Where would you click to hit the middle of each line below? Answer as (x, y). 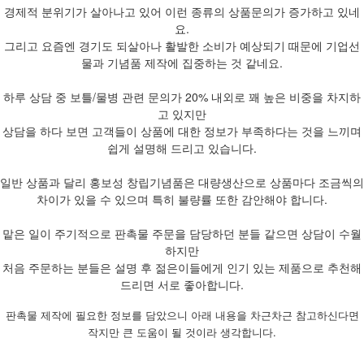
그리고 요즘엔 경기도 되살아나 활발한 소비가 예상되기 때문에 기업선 (182, 45)
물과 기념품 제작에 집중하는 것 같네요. (182, 62)
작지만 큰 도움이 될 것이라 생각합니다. (182, 332)
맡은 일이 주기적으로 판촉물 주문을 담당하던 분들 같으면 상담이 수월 (182, 233)
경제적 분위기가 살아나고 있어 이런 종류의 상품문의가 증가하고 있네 (182, 11)
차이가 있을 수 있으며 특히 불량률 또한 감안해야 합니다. (182, 199)
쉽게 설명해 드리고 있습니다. (182, 147)
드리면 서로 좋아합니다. (182, 284)
